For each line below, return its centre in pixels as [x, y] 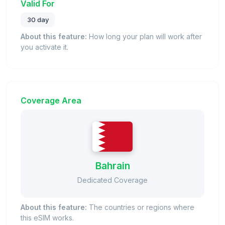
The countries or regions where [141, 207]
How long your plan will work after [144, 37]
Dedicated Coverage [113, 180]
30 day [38, 20]
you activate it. [44, 47]
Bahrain [113, 166]
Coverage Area [51, 101]
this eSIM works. [47, 218]
